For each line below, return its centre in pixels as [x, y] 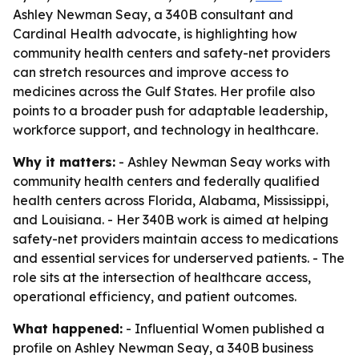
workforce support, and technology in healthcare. [165, 130]
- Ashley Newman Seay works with [223, 162]
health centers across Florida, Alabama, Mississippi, [171, 200]
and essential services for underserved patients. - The [179, 258]
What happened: [68, 329]
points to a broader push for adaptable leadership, [170, 111]
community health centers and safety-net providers [171, 53]
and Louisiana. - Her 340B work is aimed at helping [171, 220]
